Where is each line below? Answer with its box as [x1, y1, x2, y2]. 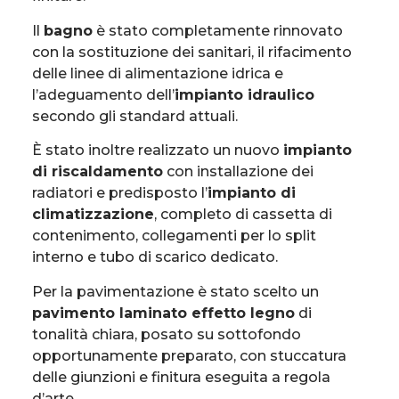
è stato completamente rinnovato [93, 21, 343, 39]
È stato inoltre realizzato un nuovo [32, 142, 283, 159]
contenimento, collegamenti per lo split [32, 227, 316, 245]
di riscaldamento [32, 163, 163, 181]
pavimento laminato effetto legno [32, 304, 295, 322]
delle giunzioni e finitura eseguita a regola [32, 368, 330, 386]
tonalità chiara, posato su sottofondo [32, 325, 301, 343]
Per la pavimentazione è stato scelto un [32, 282, 319, 300]
